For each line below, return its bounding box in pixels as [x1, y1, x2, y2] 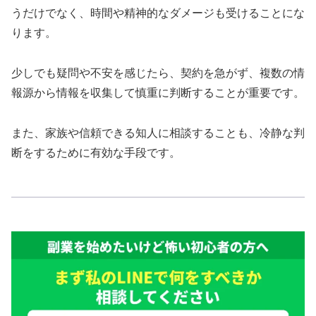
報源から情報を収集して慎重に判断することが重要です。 [11, 87, 305, 99]
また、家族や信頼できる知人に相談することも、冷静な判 [11, 126, 305, 139]
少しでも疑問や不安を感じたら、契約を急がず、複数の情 [11, 67, 305, 80]
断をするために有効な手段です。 [11, 146, 181, 159]
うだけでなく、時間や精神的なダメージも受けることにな [11, 7, 305, 20]
